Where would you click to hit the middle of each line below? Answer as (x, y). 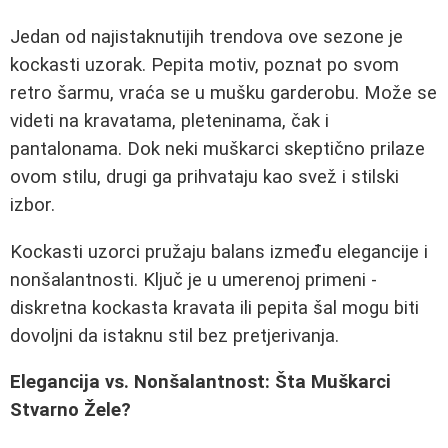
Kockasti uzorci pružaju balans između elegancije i (219, 251)
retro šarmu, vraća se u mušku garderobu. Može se (223, 93)
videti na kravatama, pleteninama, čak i (169, 121)
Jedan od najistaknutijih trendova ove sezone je (206, 37)
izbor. (32, 205)
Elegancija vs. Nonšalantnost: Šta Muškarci (200, 382)
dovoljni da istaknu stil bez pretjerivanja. (174, 335)
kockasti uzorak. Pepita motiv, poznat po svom (204, 65)
